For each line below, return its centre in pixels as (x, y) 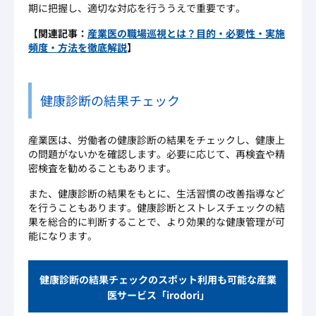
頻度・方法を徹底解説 (78, 47)
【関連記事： (58, 33)
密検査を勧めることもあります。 (102, 168)
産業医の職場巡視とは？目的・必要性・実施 (186, 33)
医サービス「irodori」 (158, 295)
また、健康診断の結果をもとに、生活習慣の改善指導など (157, 193)
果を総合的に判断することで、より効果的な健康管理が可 (157, 221)
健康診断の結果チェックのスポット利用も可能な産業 (158, 279)
